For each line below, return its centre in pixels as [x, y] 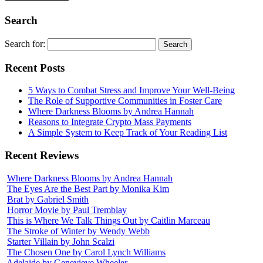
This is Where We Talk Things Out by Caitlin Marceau [109, 220]
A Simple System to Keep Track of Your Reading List [128, 133]
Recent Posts [35, 68]
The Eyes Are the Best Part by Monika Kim [88, 188]
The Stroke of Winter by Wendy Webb [78, 231]
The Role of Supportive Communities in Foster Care [125, 101]
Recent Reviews [42, 156]
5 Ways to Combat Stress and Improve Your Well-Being [131, 90]
